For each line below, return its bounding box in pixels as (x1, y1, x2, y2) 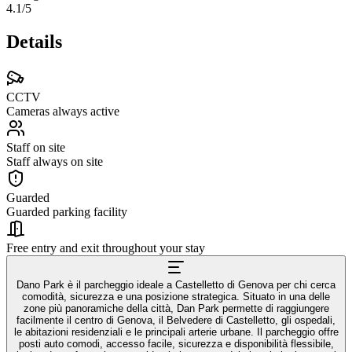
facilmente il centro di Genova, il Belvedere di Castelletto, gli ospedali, (16, 313, 335, 326)
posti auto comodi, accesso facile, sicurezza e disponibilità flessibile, (18, 337, 334, 350)
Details (6, 31, 62, 52)
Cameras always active (6, 104, 119, 118)
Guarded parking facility (6, 204, 127, 218)
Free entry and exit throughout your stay (6, 240, 205, 255)
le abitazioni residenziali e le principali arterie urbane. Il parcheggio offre (13, 325, 257, 338)
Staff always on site (6, 154, 103, 168)
